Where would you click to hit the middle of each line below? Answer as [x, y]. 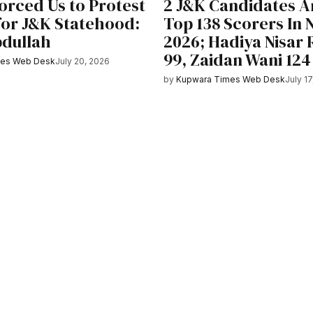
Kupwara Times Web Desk [231, 80]
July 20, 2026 [83, 61]
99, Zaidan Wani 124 [238, 60]
